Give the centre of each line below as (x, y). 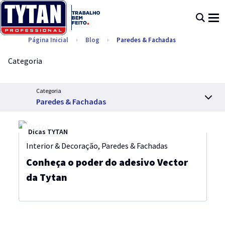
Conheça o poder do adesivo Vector (107, 162)
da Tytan (46, 177)
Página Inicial (48, 40)
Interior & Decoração (62, 146)
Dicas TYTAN (48, 132)
